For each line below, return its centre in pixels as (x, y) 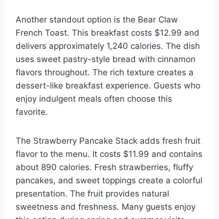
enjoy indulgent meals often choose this (94, 99)
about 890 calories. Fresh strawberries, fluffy (104, 167)
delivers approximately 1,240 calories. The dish (108, 46)
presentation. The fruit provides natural (92, 193)
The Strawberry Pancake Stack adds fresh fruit (108, 141)
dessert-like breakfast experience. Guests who (108, 85)
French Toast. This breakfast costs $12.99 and (108, 33)
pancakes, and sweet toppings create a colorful (109, 180)
